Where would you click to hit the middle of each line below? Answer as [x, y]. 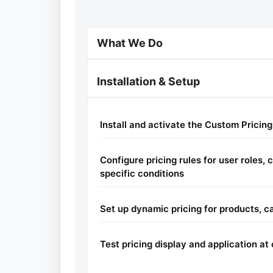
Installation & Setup [148, 81]
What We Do [130, 43]
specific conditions [142, 173]
